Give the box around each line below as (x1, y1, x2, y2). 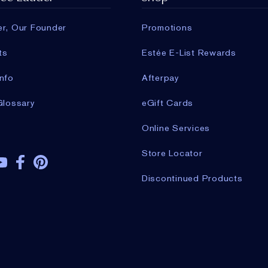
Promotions (141, 22, 193, 34)
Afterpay (141, 72, 179, 84)
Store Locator (141, 147, 203, 160)
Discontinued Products (141, 172, 243, 185)
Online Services (141, 122, 211, 135)
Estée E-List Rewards (141, 47, 236, 59)
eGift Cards (141, 97, 194, 109)
